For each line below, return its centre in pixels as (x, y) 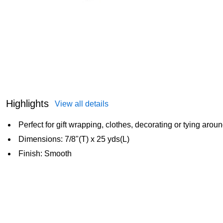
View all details (82, 104)
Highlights (27, 104)
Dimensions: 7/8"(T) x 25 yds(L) (74, 139)
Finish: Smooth (45, 154)
